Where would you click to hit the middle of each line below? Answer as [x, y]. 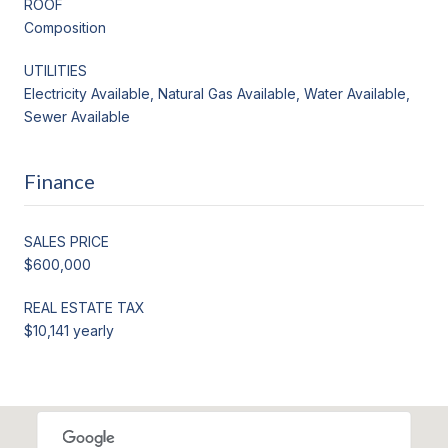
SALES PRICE [66, 241]
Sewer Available [77, 116]
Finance [59, 180]
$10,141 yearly [69, 330]
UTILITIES [55, 70]
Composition [65, 27]
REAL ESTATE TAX [84, 307]
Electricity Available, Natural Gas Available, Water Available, [217, 93]
